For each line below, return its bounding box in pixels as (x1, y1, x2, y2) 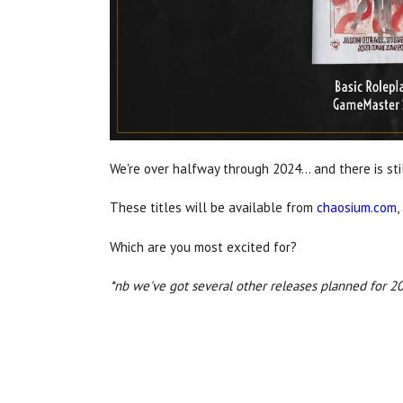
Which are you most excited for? (110, 237, 297, 255)
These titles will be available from (110, 198, 317, 216)
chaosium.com (317, 198, 397, 216)
